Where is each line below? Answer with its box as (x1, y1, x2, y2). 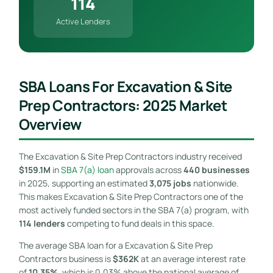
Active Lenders (55, 15, 110, 27)
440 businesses (183, 163, 250, 175)
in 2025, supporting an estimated (18, 177, 149, 189)
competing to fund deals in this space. (65, 217, 214, 229)
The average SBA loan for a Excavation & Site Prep (18, 239, 213, 251)
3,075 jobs (149, 177, 191, 189)
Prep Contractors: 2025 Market (18, 94, 227, 115)
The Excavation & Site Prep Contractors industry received (18, 150, 242, 162)
